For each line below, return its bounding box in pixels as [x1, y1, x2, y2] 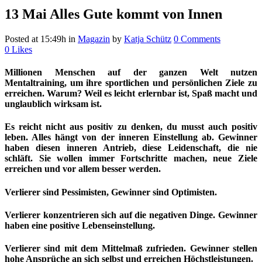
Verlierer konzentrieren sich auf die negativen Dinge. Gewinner [5, 209, 257, 220]
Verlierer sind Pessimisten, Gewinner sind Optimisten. [5, 187, 217, 197]
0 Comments [174, 33, 220, 44]
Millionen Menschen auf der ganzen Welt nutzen [5, 67, 257, 78]
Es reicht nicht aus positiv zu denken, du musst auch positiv [5, 122, 257, 132]
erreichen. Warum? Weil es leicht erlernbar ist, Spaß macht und [5, 88, 257, 99]
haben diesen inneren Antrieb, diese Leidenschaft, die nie [5, 143, 257, 153]
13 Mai [5, 6, 47, 22]
